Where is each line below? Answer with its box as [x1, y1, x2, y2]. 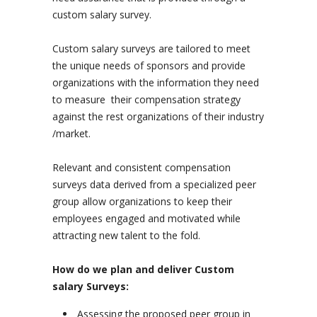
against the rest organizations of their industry [52, 110, 264, 123]
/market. [52, 127, 91, 140]
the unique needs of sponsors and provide [52, 59, 246, 72]
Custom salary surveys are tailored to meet [52, 42, 250, 55]
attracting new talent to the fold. [52, 229, 200, 242]
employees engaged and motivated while [52, 212, 241, 225]
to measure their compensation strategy [52, 93, 241, 106]
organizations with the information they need [52, 76, 259, 89]
